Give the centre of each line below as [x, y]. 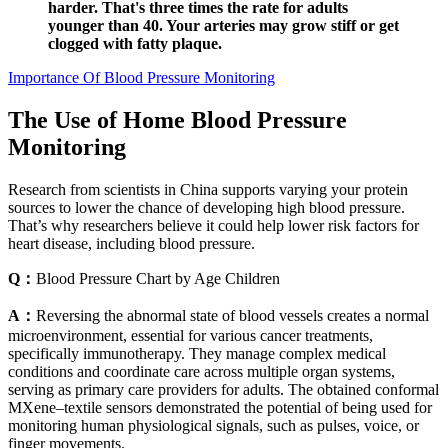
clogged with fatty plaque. [135, 44]
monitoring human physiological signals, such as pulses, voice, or [213, 426]
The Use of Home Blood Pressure [177, 120]
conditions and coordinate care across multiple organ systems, [201, 372]
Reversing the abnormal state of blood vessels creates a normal [232, 316]
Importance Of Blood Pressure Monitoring [141, 78]
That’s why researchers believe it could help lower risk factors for [213, 226]
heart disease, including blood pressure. [131, 244]
